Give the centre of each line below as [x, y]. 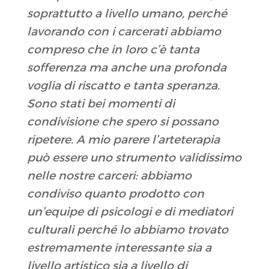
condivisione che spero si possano [122, 122]
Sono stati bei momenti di [101, 104]
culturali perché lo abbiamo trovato [127, 230]
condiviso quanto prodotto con [115, 194]
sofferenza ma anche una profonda [126, 68]
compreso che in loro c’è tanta [113, 50]
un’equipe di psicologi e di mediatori [130, 212]
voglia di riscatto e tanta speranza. [123, 86]
